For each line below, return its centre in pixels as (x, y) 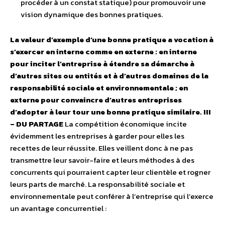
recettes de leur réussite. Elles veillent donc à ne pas (101, 148)
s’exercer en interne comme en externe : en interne (103, 52)
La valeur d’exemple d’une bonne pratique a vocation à (112, 40)
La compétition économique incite (125, 124)
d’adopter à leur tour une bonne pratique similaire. (106, 112)
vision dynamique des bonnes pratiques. (92, 15)
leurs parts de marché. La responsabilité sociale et (97, 184)
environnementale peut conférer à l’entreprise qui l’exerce (112, 196)
